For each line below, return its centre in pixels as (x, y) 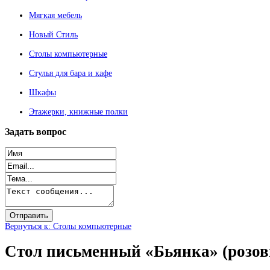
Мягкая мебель (55, 15)
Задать (19, 131)
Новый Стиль (53, 34)
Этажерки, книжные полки (78, 111)
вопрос (50, 131)
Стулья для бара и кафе (71, 73)
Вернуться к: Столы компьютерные (68, 226)
